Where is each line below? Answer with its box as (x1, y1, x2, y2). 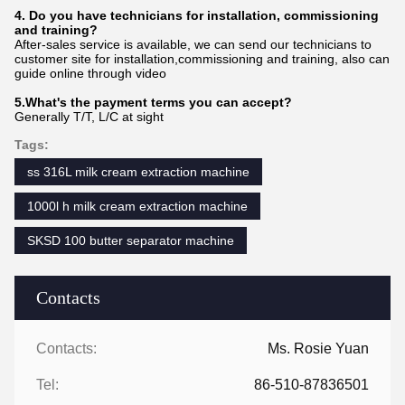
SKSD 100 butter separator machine (27, 232, 234, 248)
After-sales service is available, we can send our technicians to (14, 36, 372, 52)
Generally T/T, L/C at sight (14, 108, 164, 124)
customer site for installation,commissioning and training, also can (14, 51, 390, 66)
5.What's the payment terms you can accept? (14, 94, 292, 109)
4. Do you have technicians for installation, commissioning (14, 7, 379, 23)
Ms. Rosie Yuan (268, 340, 369, 356)
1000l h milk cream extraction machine (27, 198, 248, 213)
